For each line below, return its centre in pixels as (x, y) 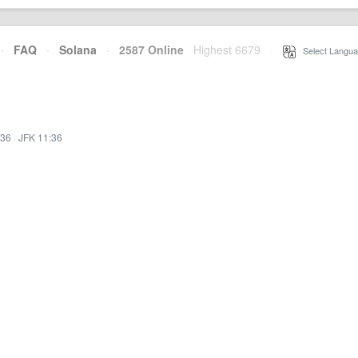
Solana (78, 50)
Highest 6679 (227, 50)
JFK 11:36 (40, 137)
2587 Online (147, 50)
